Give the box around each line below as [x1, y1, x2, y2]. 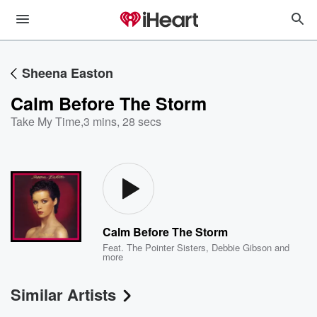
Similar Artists [11, 283, 116, 306]
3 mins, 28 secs [83, 113, 161, 129]
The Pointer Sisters [127, 241, 207, 254]
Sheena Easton [22, 64, 113, 82]
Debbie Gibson [212, 241, 272, 254]
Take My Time [11, 113, 81, 129]
